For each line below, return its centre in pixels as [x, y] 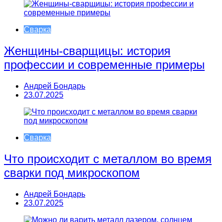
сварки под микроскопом [72, 172]
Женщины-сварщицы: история [87, 51]
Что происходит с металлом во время [108, 159]
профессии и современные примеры [104, 64]
